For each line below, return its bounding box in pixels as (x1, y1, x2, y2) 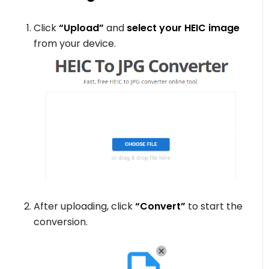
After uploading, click (34, 199, 133, 214)
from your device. (34, 36, 116, 50)
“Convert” (133, 199, 186, 214)
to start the (186, 199, 243, 214)
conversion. (34, 215, 88, 229)
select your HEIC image (124, 20, 240, 35)
